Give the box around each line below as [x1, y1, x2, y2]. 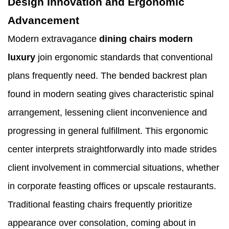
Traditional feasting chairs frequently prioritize [8, 199, 192, 210]
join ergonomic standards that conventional [35, 52, 213, 63]
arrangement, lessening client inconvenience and [8, 107, 207, 118]
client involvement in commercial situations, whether [8, 163, 219, 173]
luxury [8, 52, 35, 63]
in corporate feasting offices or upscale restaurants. [8, 181, 216, 192]
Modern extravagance [8, 34, 99, 44]
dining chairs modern [99, 34, 193, 44]
